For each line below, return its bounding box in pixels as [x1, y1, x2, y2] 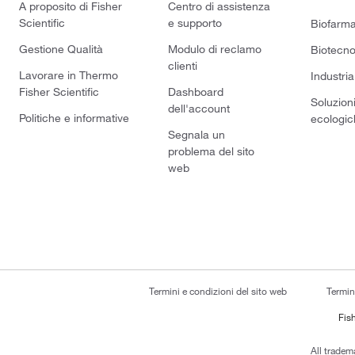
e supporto [168, 15, 223, 30]
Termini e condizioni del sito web [149, 284, 287, 297]
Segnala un [168, 127, 226, 142]
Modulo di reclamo [168, 41, 262, 56]
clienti [168, 58, 198, 73]
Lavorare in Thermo [19, 67, 118, 82]
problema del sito [168, 143, 255, 158]
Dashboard [168, 84, 224, 99]
